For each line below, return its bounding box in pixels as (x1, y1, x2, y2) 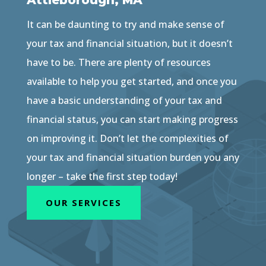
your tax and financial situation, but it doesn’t (26, 37, 233, 50)
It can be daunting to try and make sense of (26, 18, 224, 31)
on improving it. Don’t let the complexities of (26, 132, 229, 145)
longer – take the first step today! (26, 170, 178, 183)
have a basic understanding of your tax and (26, 94, 222, 107)
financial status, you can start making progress (26, 113, 238, 126)
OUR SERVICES (45, 197, 122, 209)
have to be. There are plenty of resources (26, 56, 211, 69)
